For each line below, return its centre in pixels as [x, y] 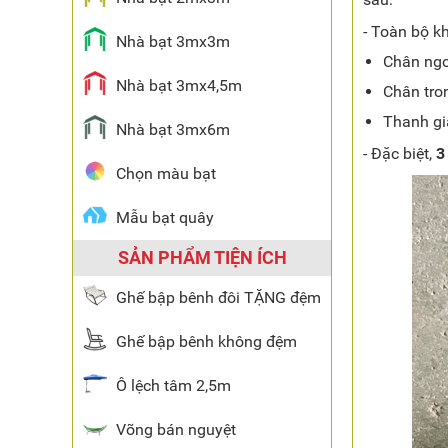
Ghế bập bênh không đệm [206, 341]
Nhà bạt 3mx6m [173, 129]
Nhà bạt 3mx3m [173, 41]
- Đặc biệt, [399, 154]
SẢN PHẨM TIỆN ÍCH [202, 257]
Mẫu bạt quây [165, 217]
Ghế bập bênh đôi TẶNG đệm [218, 297]
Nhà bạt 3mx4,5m [179, 85]
